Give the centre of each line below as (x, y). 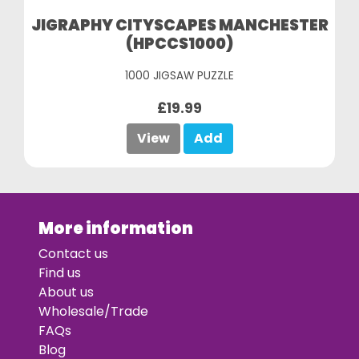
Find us (60, 273)
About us (66, 292)
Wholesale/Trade (93, 311)
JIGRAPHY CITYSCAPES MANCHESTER (179, 25)
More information (116, 228)
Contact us (73, 254)
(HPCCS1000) (179, 44)
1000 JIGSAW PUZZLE (179, 76)
